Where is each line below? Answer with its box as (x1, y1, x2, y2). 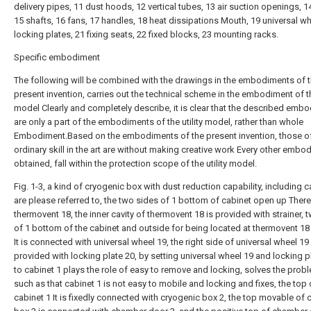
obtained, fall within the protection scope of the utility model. (14, 158, 257, 169)
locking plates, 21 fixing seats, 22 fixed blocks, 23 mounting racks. (14, 29, 278, 40)
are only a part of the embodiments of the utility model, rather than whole (14, 117, 303, 127)
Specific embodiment (14, 52, 100, 62)
